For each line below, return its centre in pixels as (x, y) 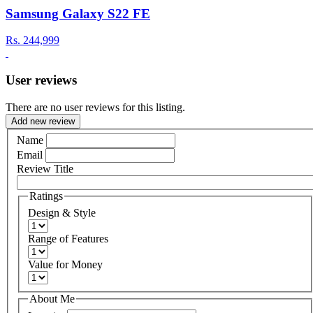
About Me (52, 298)
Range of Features (68, 238)
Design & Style (62, 212)
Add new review (43, 121)
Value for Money (65, 264)
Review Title (45, 169)
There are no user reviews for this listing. (95, 107)
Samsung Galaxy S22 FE (78, 13)
